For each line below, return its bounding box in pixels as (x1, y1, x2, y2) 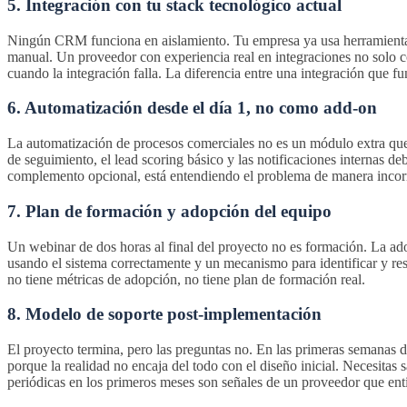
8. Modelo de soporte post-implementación (7, 304, 322, 324)
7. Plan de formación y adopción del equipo (7, 201, 332, 221)
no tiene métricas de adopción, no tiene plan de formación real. (7, 271, 365, 287)
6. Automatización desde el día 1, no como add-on (7, 98, 377, 118)
